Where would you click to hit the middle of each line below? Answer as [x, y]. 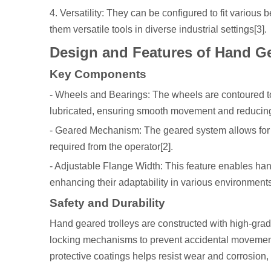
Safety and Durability [107, 203]
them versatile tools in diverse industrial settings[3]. [158, 29]
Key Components [98, 74]
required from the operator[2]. [111, 147]
